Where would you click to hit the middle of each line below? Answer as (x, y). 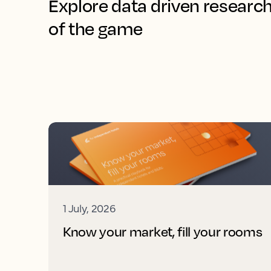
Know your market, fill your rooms (163, 231)
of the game (96, 28)
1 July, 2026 (89, 208)
